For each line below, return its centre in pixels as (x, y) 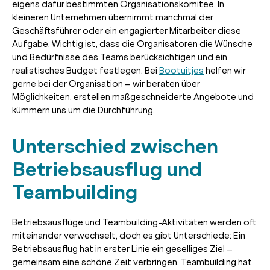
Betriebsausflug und (107, 169)
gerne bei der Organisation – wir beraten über (106, 83)
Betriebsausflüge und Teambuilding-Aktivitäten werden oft (134, 222)
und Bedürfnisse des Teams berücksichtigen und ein (120, 57)
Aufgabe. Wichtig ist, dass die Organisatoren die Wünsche (132, 44)
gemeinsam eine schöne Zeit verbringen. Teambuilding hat (132, 262)
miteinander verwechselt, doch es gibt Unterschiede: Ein (129, 235)
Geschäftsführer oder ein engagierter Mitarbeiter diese (127, 30)
